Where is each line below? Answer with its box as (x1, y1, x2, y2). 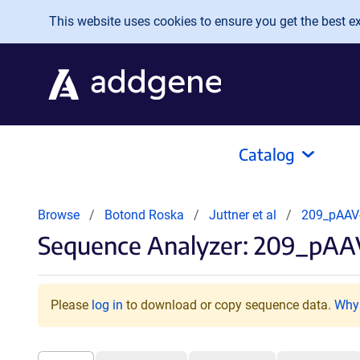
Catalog (239, 144, 295, 164)
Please (51, 297, 92, 313)
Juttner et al (209, 207, 280, 223)
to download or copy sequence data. (123, 297, 334, 313)
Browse (38, 207, 80, 223)
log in (92, 297, 123, 313)
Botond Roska (104, 207, 184, 223)
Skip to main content (13, 9, 144, 26)
